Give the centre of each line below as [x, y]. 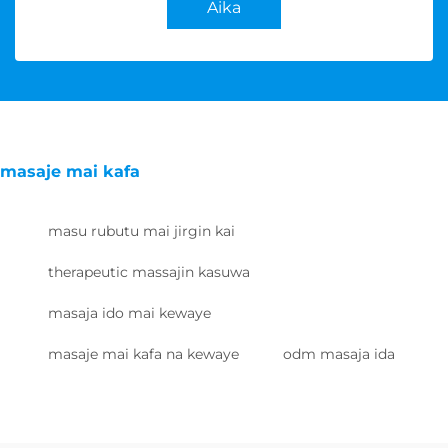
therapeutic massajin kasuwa [149, 272]
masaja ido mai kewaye [129, 313]
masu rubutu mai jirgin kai [141, 231]
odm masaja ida [339, 354]
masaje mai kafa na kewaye [143, 354]
